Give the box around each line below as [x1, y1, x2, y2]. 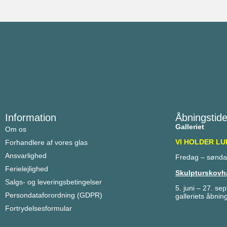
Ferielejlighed [5, 164, 48, 173]
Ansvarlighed [5, 151, 47, 160]
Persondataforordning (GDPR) [5, 191, 102, 199]
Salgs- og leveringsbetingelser [5, 177, 102, 186]
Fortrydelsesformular [5, 204, 72, 212]
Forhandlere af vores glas [5, 138, 88, 146]
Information [5, 111, 56, 123]
